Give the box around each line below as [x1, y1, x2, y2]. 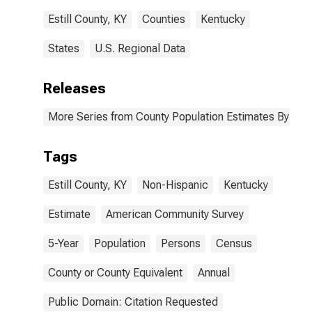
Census [216, 237, 252, 250]
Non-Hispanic [142, 178, 208, 192]
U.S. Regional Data [95, 42, 185, 55]
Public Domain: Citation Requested [48, 295, 218, 309]
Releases [43, 80, 106, 97]
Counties [142, 13, 185, 26]
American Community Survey [106, 208, 244, 221]
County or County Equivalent [48, 266, 182, 279]
